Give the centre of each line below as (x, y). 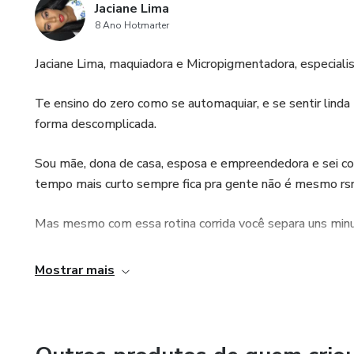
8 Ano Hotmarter (132, 25)
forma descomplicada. (96, 124)
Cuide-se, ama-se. (85, 263)
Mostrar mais (75, 270)
